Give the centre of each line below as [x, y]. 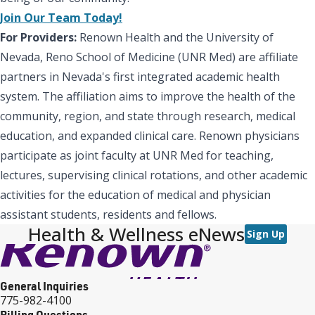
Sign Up [266, 233]
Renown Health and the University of [176, 37]
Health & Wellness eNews [136, 234]
